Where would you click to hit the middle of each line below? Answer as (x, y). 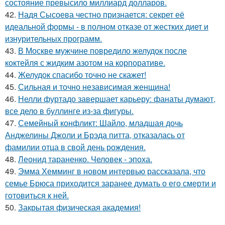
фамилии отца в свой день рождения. (75, 147)
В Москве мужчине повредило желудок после (102, 50)
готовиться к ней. (37, 195)
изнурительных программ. (53, 38)
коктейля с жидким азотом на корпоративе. (85, 63)
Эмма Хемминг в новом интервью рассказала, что (112, 171)
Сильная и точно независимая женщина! (94, 87)
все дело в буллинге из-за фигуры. (69, 111)
